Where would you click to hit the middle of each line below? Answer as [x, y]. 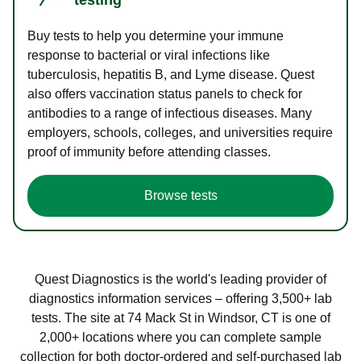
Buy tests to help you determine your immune [156, 35]
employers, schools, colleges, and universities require [180, 132]
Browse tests [180, 195]
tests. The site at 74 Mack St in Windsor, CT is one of [180, 317]
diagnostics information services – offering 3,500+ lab [180, 298]
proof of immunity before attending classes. [149, 151]
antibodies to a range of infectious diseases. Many [170, 113]
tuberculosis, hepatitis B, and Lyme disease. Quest [171, 74]
